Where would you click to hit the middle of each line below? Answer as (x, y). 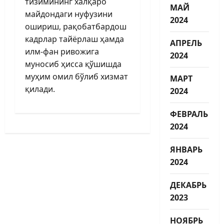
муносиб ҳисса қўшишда (73, 64)
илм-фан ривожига (62, 51)
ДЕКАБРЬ (188, 185)
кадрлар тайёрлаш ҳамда (74, 39)
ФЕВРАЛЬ (189, 114)
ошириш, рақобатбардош (76, 26)
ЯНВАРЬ (186, 149)
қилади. (40, 89)
